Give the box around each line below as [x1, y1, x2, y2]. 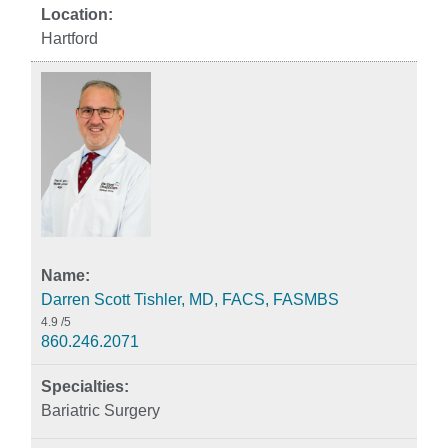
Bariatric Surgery [41, 402, 160, 419]
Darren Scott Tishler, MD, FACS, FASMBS [41, 291, 339, 308]
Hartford [41, 30, 98, 47]
